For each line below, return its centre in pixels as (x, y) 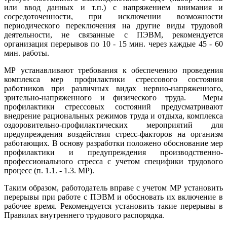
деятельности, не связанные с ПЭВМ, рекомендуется (113, 35)
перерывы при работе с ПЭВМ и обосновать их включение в (113, 197)
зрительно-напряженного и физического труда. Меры (113, 98)
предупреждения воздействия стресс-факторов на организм (113, 134)
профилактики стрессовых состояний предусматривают (113, 107)
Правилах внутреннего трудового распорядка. (85, 215)
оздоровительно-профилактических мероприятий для (113, 125)
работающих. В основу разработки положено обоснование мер (113, 143)
